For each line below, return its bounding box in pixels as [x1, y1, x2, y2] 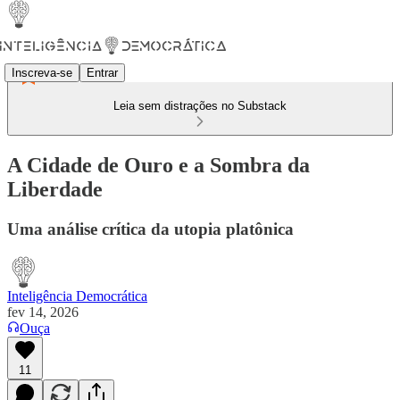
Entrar [87, 65, 118, 79]
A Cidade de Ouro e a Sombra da [7, 153, 310, 177]
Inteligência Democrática [7, 287, 147, 304]
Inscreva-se [12, 65, 72, 79]
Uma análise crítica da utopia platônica [7, 219, 294, 238]
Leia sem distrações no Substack [113, 99, 287, 112]
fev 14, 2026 [7, 304, 79, 320]
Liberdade [7, 177, 103, 201]
